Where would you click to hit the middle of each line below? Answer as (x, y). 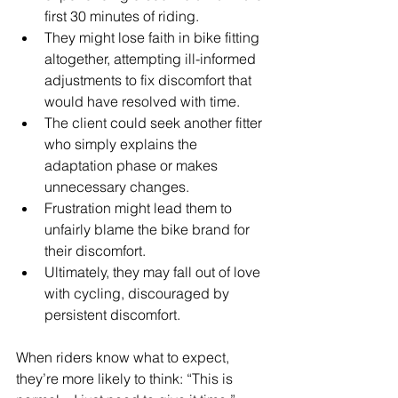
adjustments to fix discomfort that (150, 80)
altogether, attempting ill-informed (152, 59)
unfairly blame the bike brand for (149, 230)
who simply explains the (123, 144)
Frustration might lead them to (140, 208)
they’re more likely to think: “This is (126, 379)
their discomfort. (95, 251)
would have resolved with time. (142, 102)
